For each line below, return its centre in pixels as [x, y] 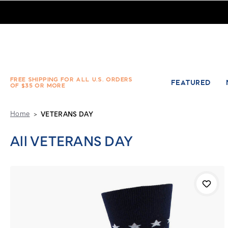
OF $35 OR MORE [38, 85]
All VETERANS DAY [72, 143]
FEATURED [191, 83]
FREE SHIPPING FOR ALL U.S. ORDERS [72, 79]
